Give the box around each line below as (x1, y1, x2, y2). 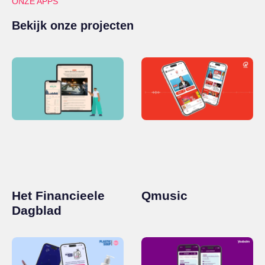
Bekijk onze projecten (12, 19, 134, 32)
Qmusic (141, 188, 188, 202)
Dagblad (12, 203, 62, 217)
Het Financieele (12, 188, 105, 202)
